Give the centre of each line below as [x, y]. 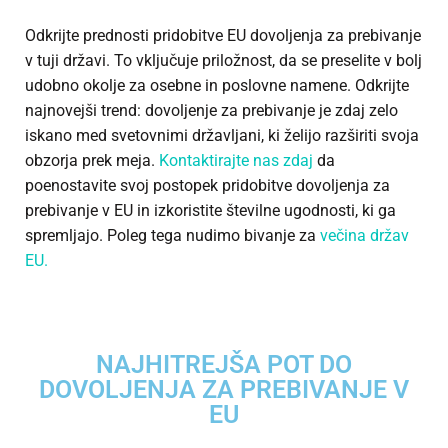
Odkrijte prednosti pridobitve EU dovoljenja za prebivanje [223, 36]
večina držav [362, 236]
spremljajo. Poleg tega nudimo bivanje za [170, 236]
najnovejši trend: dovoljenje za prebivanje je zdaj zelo [211, 111]
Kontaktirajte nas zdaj [236, 161]
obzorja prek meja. [90, 161]
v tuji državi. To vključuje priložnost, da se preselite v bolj [223, 61]
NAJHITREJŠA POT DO [224, 365]
